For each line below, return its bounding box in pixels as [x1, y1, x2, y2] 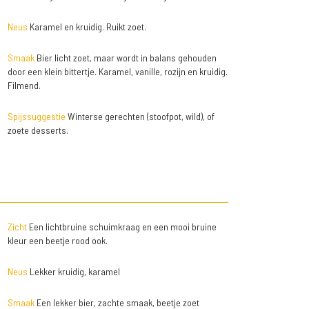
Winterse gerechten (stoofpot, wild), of [65, 110, 215, 123]
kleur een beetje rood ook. [7, 235, 108, 247]
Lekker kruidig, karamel [27, 266, 120, 278]
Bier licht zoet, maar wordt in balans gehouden [34, 52, 217, 64]
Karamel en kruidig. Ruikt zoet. [27, 21, 146, 33]
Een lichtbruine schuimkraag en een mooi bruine [26, 221, 217, 233]
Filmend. [7, 79, 41, 92]
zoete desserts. [7, 124, 68, 137]
